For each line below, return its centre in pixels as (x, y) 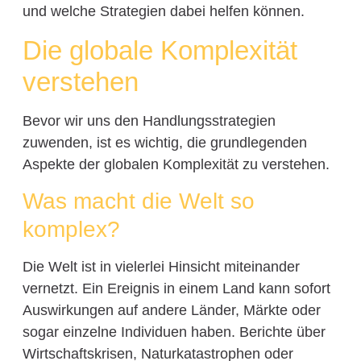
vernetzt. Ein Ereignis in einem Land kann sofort (176, 289)
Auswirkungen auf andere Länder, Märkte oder (171, 311)
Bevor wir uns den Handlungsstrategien (149, 120)
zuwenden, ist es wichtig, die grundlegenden (164, 142)
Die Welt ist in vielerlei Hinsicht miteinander (161, 267)
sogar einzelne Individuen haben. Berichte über (174, 332)
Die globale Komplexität (160, 50)
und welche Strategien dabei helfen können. (163, 12)
